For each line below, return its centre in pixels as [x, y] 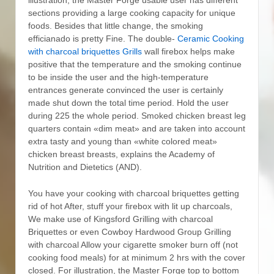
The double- [153, 38]
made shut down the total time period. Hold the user [128, 102]
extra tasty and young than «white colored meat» [123, 141]
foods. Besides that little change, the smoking [116, 25]
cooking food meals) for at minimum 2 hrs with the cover [137, 258]
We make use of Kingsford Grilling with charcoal [120, 219]
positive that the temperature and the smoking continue [135, 64]
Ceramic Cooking [211, 38]
